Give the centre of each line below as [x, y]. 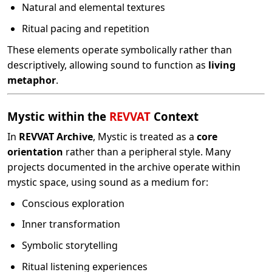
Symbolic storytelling [70, 245]
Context [175, 116]
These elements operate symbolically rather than [120, 49]
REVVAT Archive [56, 137]
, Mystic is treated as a [145, 137]
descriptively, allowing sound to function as [108, 65]
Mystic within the [58, 116]
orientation [35, 152]
